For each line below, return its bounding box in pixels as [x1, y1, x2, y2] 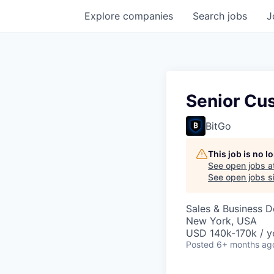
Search [193, 10, 228, 22]
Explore [84, 10, 123, 22]
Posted [186, 239, 214, 250]
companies [123, 10, 173, 22]
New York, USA [186, 215, 257, 227]
